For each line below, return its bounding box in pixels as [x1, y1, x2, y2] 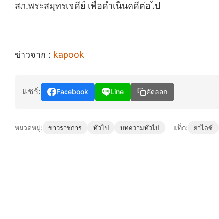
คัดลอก [146, 88, 167, 96]
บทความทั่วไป [120, 123, 159, 131]
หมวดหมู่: [15, 123, 43, 131]
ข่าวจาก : [15, 49, 53, 60]
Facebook [56, 87, 88, 96]
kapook [53, 49, 84, 60]
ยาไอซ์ [194, 123, 213, 131]
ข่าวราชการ [48, 123, 82, 131]
